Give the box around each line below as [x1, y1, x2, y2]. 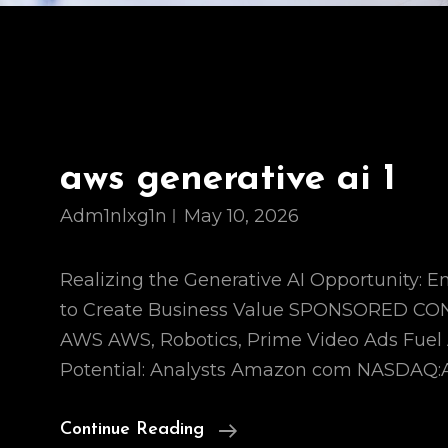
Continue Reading [60, 420, 204, 439]
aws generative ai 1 [60, 161, 396, 198]
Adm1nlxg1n [60, 205, 167, 227]
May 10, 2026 [184, 205, 299, 227]
